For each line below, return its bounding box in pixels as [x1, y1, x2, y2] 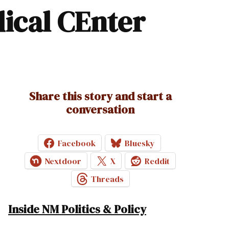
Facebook [57, 137, 96, 149]
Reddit [145, 155, 170, 167]
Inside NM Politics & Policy [8, 201, 146, 217]
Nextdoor [44, 155, 81, 167]
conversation [66, 102, 134, 118]
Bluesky [124, 137, 155, 149]
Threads [90, 173, 124, 185]
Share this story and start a [29, 88, 172, 104]
